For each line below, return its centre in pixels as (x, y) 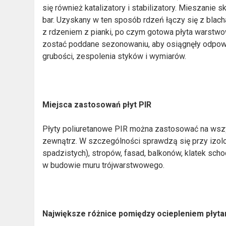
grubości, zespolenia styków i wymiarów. (115, 56)
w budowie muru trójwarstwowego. (104, 165)
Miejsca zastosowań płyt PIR (97, 104)
